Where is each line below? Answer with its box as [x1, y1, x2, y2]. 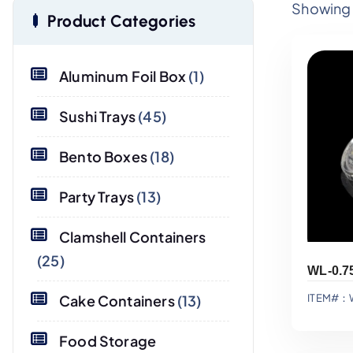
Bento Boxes [59, 147, 147, 165]
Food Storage [59, 332, 157, 350]
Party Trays [59, 188, 134, 206]
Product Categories [47, 11, 196, 31]
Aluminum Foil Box [59, 67, 187, 85]
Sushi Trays [59, 107, 136, 125]
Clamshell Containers [59, 228, 206, 246]
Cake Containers [59, 292, 175, 310]
